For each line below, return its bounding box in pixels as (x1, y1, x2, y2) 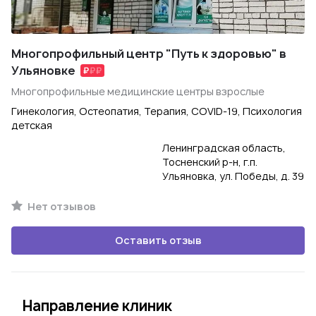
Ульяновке (11, 63, 75, 78)
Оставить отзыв (114, 233, 202, 247)
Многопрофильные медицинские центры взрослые (11, 85, 265, 98)
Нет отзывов (25, 200, 96, 213)
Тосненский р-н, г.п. (162, 155, 257, 169)
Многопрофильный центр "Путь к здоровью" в (11, 46, 286, 61)
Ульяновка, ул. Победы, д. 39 (162, 169, 304, 183)
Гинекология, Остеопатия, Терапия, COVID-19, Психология (11, 104, 302, 118)
